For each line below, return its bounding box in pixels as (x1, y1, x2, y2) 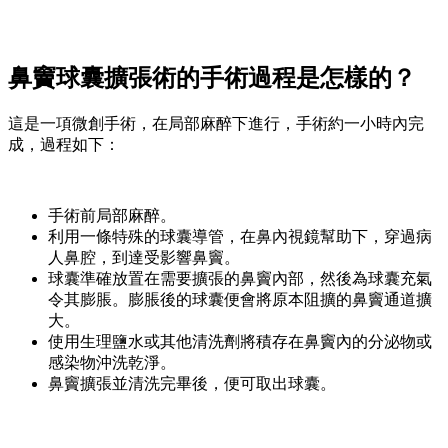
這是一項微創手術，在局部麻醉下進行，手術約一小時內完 (8, 115, 424, 133)
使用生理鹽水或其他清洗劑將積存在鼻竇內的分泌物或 (48, 333, 432, 351)
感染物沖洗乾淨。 (48, 354, 176, 372)
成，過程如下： (8, 136, 120, 154)
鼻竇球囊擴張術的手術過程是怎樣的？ (8, 65, 416, 92)
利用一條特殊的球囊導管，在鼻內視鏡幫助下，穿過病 (48, 228, 432, 246)
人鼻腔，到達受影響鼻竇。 (48, 249, 240, 267)
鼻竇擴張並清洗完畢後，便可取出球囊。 (48, 375, 336, 393)
